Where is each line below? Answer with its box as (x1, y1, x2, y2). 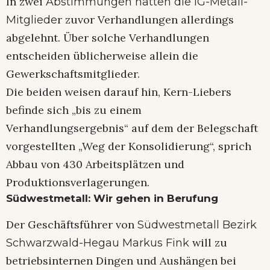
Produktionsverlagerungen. (6, 175, 149, 189)
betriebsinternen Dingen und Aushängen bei (6, 254, 236, 268)
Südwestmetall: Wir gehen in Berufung (6, 192, 218, 204)
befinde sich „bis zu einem (6, 102, 142, 117)
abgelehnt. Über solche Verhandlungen (6, 30, 209, 45)
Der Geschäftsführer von (6, 218, 137, 232)
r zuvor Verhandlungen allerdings (57, 12, 234, 27)
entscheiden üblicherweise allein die (6, 48, 198, 63)
